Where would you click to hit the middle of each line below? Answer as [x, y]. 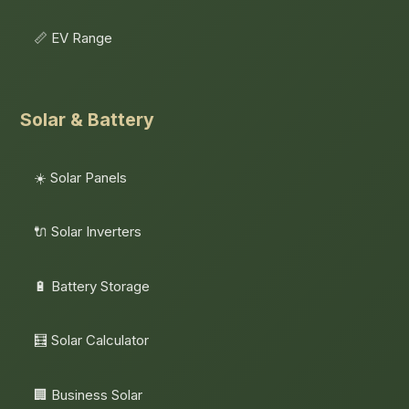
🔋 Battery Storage [92, 286]
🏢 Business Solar [89, 394]
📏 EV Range [73, 38]
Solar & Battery [88, 120]
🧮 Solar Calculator [92, 341]
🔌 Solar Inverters [88, 232]
